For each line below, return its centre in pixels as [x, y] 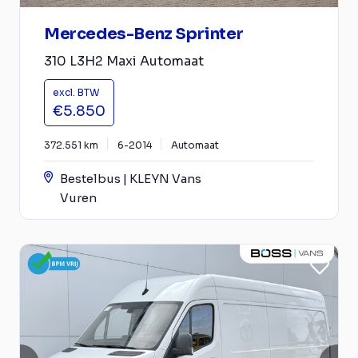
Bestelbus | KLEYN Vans [131, 178]
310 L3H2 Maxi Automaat [124, 61]
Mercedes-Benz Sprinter [144, 34]
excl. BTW [76, 92]
